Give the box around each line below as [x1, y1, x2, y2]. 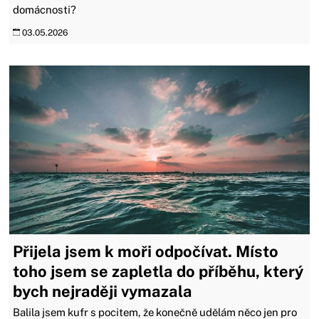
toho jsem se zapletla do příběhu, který [13, 262, 304, 281]
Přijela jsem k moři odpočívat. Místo [13, 242, 279, 261]
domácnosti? [13, 3, 77, 16]
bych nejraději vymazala [13, 282, 193, 301]
